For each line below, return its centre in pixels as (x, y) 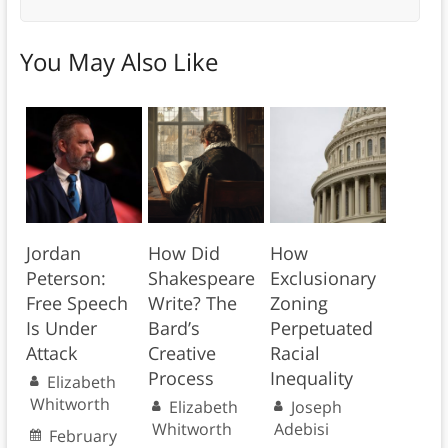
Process (180, 378)
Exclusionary (322, 278)
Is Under (61, 328)
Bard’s (173, 328)
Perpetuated (321, 328)
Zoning (298, 303)
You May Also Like (118, 62)
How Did (183, 253)
